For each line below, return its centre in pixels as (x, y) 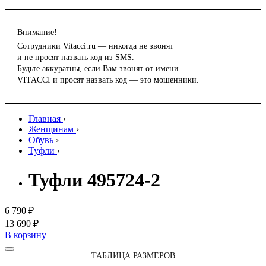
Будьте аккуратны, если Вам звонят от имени (98, 69)
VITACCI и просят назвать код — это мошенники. (108, 80)
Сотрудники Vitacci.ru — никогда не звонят (95, 46)
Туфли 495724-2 (94, 180)
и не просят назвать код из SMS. (76, 58)
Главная (45, 119)
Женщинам (51, 129)
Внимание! (37, 33)
